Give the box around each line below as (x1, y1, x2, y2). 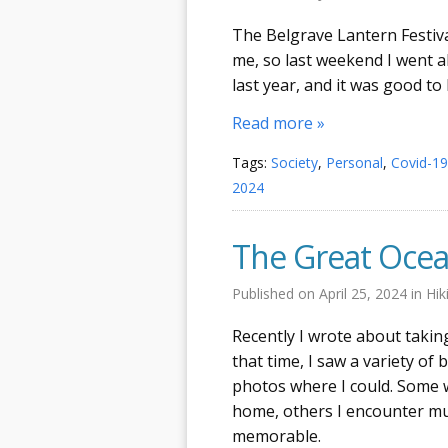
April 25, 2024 (319, 283, 411, 303)
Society (271, 152, 318, 172)
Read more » (232, 112, 325, 134)
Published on (232, 283, 319, 303)
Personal (326, 152, 383, 172)
